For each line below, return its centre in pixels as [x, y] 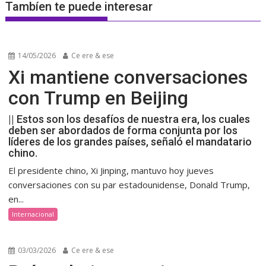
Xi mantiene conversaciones [128, 77]
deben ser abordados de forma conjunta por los [123, 131]
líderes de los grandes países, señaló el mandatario [130, 142]
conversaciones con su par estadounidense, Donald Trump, [129, 185]
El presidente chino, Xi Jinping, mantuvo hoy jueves [111, 171]
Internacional [33, 214]
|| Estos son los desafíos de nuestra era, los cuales [129, 119]
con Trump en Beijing [99, 98]
